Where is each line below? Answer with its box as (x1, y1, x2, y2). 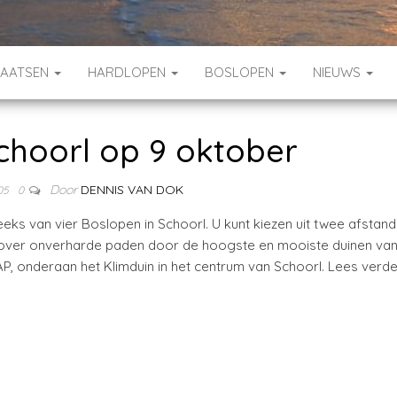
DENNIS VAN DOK (81, 182, 184, 198)
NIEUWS (313, 64, 364, 81)
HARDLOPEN (88, 64, 169, 81)
